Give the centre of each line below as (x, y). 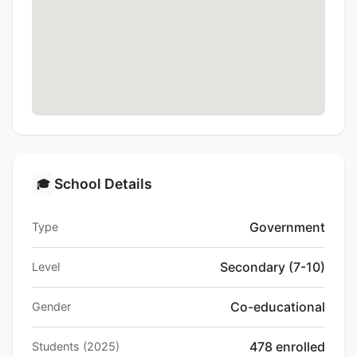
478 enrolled (287, 347)
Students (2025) (76, 347)
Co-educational (278, 307)
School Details (103, 184)
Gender (51, 307)
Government (287, 228)
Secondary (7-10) (273, 267)
